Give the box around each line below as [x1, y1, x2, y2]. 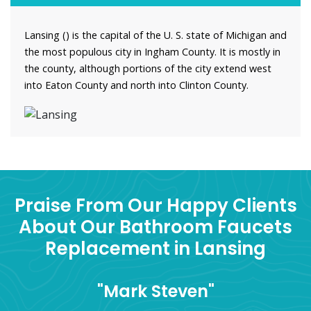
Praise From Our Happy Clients [14, 192, 297, 218]
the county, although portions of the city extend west [24, 62, 271, 76]
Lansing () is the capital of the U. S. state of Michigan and [24, 28, 287, 42]
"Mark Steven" [96, 279, 215, 303]
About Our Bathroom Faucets [19, 214, 292, 239]
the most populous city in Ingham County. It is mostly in [24, 45, 280, 59]
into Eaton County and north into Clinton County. [24, 78, 249, 92]
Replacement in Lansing [45, 235, 266, 261]
